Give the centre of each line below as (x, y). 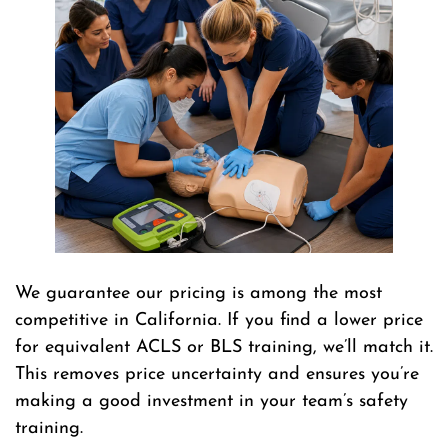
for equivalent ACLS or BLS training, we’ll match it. (224, 348)
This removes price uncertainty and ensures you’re (217, 375)
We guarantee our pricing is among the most (198, 294)
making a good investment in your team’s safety (211, 402)
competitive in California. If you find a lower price (219, 321)
